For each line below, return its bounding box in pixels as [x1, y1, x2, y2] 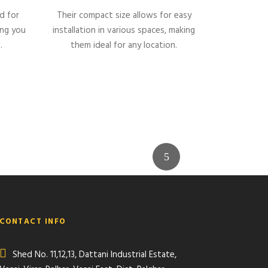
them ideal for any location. [71, 38, 178, 53]
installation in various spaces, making [53, 23, 196, 38]
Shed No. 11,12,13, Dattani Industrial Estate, [12, 247, 176, 262]
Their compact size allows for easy [56, 8, 191, 23]
